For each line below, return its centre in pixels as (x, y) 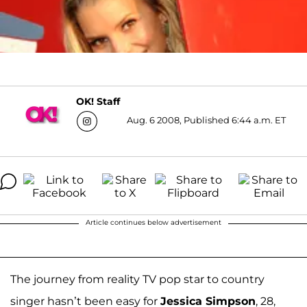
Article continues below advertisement (153, 222)
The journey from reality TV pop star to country (137, 279)
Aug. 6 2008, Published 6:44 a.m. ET (206, 120)
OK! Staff (98, 102)
